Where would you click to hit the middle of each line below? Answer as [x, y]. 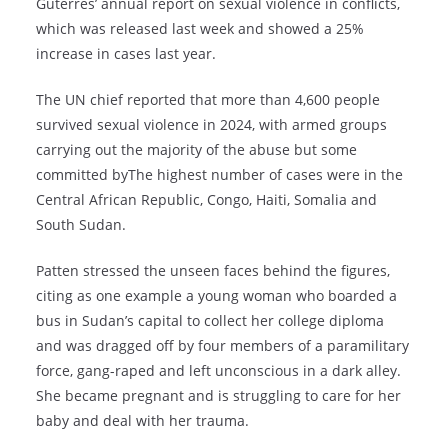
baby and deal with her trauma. [142, 421]
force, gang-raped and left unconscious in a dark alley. [218, 371]
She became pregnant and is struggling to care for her [218, 396]
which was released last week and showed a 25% [200, 29]
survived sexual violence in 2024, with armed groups [211, 125]
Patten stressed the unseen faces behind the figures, [213, 271]
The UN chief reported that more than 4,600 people [208, 100]
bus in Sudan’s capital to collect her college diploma [210, 321]
